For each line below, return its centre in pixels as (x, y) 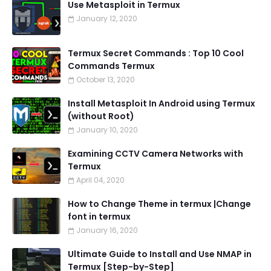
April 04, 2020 (100, 180)
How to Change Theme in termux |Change (159, 204)
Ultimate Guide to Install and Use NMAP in (160, 254)
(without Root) (101, 116)
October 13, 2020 (106, 80)
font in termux (99, 217)
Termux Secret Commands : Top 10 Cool (156, 53)
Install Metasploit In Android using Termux (162, 103)
